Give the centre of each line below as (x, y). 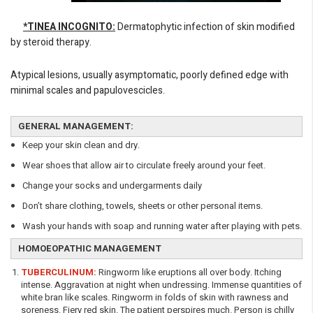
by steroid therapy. (51, 42)
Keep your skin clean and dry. (82, 145)
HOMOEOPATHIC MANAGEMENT (90, 248)
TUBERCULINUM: (59, 272)
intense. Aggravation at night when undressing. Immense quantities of (161, 284)
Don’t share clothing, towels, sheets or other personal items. (143, 205)
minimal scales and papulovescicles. (88, 90)
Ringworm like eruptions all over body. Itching (190, 272)
